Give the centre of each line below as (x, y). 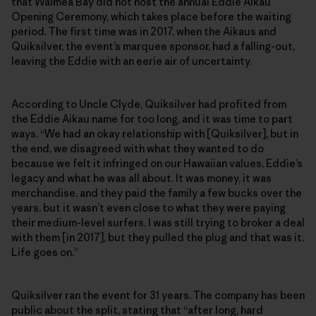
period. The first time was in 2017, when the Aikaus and (144, 32)
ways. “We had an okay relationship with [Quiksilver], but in (155, 134)
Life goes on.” (45, 253)
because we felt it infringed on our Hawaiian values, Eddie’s (157, 164)
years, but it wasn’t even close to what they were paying (148, 208)
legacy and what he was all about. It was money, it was (141, 178)
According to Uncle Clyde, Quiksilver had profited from (149, 104)
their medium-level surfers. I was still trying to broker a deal (158, 223)
